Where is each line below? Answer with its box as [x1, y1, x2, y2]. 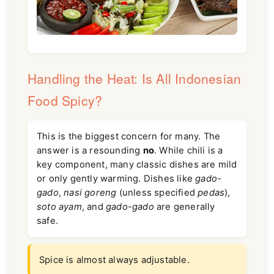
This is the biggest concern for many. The [37, 130, 221, 142]
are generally [154, 201, 215, 212]
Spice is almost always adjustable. [39, 254, 190, 265]
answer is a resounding [37, 144, 143, 156]
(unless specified [116, 187, 198, 198]
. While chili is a [154, 144, 223, 156]
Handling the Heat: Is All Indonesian [28, 68, 242, 87]
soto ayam [37, 201, 82, 212]
